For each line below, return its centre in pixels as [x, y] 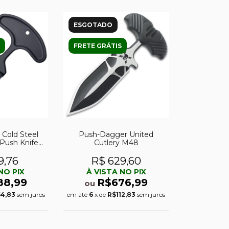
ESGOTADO [93, 25]
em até [78, 194]
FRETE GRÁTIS [97, 46]
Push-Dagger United [116, 134]
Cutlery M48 [116, 142]
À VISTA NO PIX [116, 171]
